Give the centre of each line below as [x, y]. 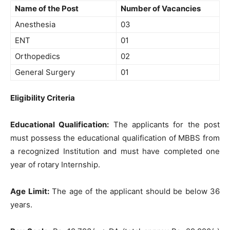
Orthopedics [37, 56]
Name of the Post [47, 8]
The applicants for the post [165, 124]
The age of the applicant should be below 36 [134, 191]
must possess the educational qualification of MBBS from [115, 138]
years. [21, 205]
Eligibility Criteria [43, 98]
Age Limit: [30, 191]
